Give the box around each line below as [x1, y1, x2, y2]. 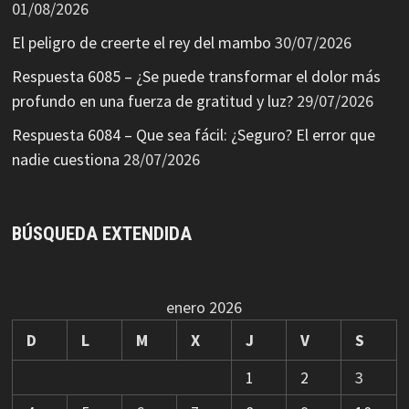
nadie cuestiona [11, 149, 120, 170]
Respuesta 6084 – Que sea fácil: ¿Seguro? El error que [11, 124, 375, 145]
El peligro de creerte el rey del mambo [11, 32, 271, 53]
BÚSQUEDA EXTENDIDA [11, 223, 192, 245]
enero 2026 [166, 297, 243, 318]
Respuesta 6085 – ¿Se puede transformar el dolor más [11, 66, 381, 87]
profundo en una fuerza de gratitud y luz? [11, 90, 293, 111]
